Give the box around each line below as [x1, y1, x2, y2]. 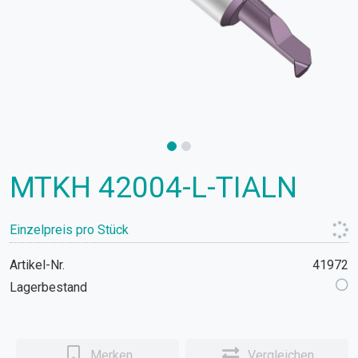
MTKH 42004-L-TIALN [10, 169, 297, 205]
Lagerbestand [10, 279, 87, 295]
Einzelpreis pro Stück [10, 221, 129, 237]
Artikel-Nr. [10, 257, 65, 272]
